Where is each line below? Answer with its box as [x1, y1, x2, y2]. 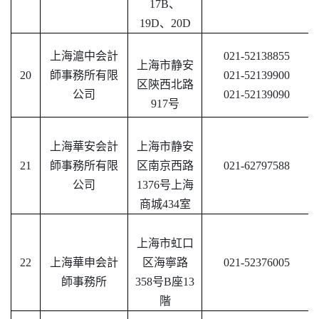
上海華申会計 [50, 256, 118, 269]
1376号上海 [136, 179, 194, 192]
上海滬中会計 [50, 50, 118, 63]
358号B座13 [135, 276, 194, 288]
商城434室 [139, 198, 191, 211]
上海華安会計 [50, 140, 118, 153]
